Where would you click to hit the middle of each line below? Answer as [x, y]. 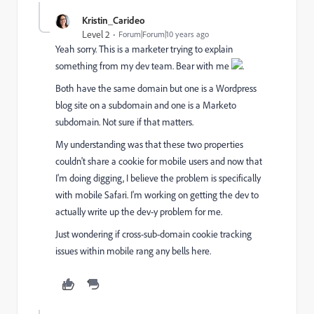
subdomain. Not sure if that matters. [124, 122]
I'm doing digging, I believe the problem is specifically [158, 178]
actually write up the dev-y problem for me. [139, 212]
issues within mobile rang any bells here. [133, 251]
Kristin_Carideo [114, 20]
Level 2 [96, 34]
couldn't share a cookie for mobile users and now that [159, 161]
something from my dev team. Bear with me [143, 66]
